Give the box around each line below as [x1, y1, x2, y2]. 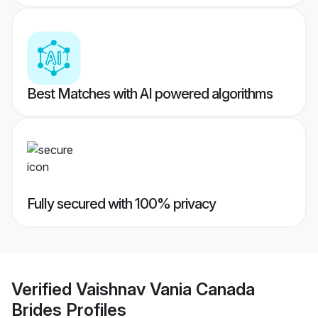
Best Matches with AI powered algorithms [27, 85, 273, 103]
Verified [11, 278, 76, 300]
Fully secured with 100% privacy [27, 195, 216, 213]
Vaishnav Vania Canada [76, 278, 255, 300]
